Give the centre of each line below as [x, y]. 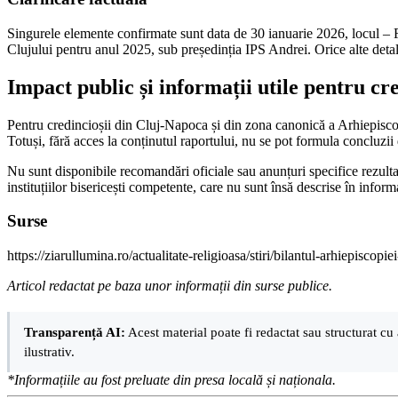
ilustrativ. [49, 351]
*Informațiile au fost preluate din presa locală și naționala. [171, 379]
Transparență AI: [75, 331]
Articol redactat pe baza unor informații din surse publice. [170, 285]
